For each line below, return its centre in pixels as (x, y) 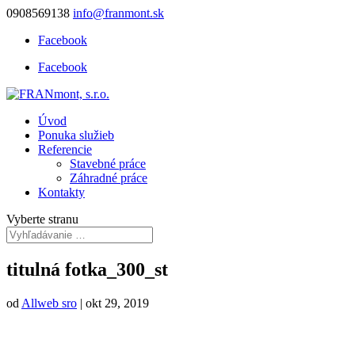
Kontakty (61, 192)
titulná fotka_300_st (87, 269)
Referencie (65, 149)
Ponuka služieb (76, 135)
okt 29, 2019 (117, 303)
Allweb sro (49, 303)
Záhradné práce (109, 178)
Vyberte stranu (42, 219)
